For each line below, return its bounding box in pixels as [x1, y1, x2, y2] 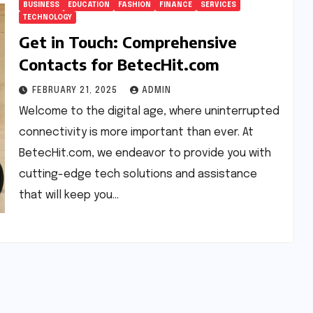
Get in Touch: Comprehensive [18, 32, 237, 52]
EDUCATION [67, 1, 110, 8]
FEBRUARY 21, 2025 [31, 87, 120, 95]
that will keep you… [18, 189, 119, 201]
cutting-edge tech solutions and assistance [18, 168, 257, 180]
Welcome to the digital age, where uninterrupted [18, 105, 279, 117]
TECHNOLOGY [22, 14, 72, 21]
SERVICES [200, 1, 236, 8]
